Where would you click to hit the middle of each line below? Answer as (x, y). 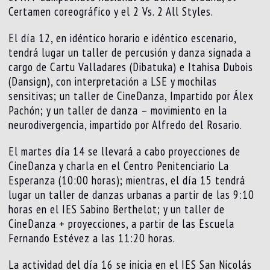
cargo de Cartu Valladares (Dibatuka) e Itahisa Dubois (131, 67)
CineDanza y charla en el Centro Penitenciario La (119, 165)
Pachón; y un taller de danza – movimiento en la (118, 110)
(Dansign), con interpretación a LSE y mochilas (113, 81)
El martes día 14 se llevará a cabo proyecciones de (125, 151)
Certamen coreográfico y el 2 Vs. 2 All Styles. (111, 11)
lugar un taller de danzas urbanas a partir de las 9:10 (132, 194)
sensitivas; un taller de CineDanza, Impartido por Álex (131, 96)
